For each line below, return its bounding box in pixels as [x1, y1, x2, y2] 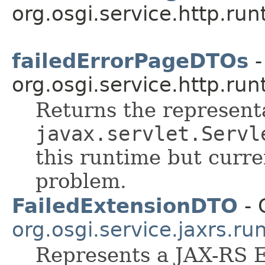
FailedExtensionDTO [12, 193, 238, 218]
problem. [35, 169, 127, 193]
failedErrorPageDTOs [12, 49, 248, 73]
